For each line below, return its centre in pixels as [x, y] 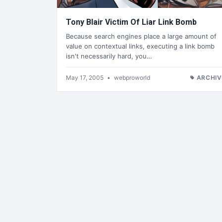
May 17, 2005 [85, 77]
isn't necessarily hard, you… [109, 56]
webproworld [132, 77]
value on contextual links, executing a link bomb [140, 46]
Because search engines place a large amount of [141, 36]
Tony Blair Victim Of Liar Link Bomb [131, 22]
